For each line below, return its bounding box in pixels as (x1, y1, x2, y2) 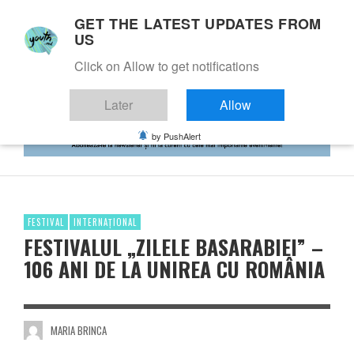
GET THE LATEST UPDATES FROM (74, 13, 322, 34)
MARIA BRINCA (50, 322, 107, 338)
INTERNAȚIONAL (73, 215, 137, 228)
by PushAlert (152, 130, 201, 142)
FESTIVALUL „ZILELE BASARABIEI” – (24, 231, 323, 262)
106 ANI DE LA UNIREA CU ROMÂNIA (24, 253, 325, 284)
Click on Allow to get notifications (74, 57, 259, 75)
